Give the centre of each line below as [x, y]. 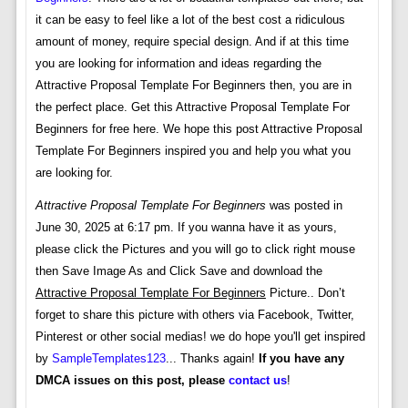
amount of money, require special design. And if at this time [192, 42]
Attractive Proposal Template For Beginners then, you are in [193, 86]
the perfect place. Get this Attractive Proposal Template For [192, 107]
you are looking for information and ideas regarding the [178, 64]
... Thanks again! [212, 359]
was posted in [304, 206]
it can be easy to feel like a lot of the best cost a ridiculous [190, 20]
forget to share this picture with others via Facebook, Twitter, [194, 315]
